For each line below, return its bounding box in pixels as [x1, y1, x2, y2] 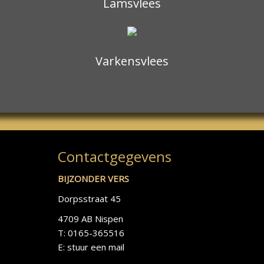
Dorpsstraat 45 [58, 193, 121, 204]
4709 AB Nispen [58, 213, 123, 225]
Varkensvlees [95, 53, 169, 69]
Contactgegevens [58, 147, 171, 166]
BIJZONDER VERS [58, 173, 131, 184]
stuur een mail [67, 241, 124, 253]
